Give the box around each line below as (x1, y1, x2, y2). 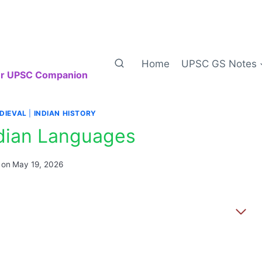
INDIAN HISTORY (33, 109, 96, 118)
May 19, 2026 (12, 159, 63, 169)
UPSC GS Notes (181, 57, 257, 70)
